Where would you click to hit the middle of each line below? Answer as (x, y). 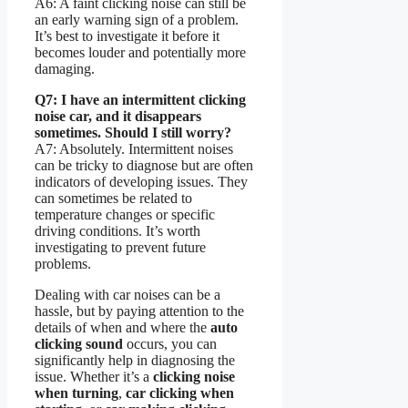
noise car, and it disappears (118, 116)
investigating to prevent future (120, 247)
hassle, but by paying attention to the (139, 311)
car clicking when (180, 393)
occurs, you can (170, 343)
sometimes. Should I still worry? (133, 132)
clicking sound (79, 343)
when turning (76, 393)
